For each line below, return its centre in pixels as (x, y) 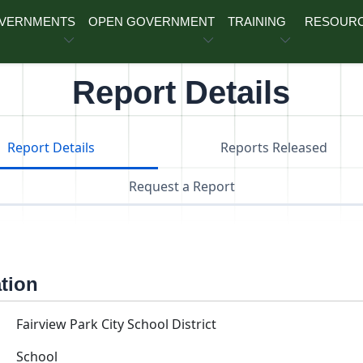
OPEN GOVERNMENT (152, 21)
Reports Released (274, 147)
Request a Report (181, 186)
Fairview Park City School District (116, 324)
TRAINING (257, 21)
